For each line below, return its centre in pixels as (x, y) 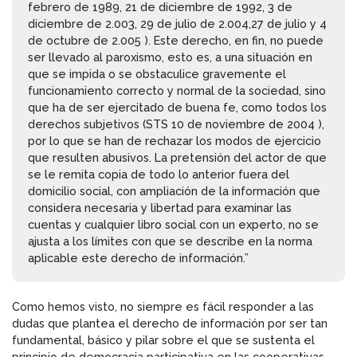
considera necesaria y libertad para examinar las (160, 207)
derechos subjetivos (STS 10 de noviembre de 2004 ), (176, 124)
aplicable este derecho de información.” (138, 257)
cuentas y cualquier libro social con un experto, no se (173, 224)
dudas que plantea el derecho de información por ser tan (170, 323)
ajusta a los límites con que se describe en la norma (170, 241)
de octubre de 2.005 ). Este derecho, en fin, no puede (176, 40)
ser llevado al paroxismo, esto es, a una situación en (170, 57)
